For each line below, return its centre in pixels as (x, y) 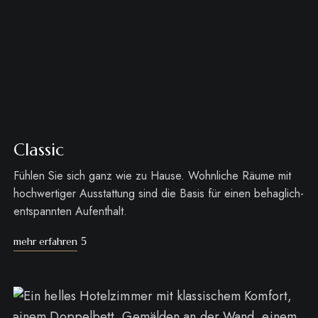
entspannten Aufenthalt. (70, 211)
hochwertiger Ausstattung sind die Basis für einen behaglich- (158, 193)
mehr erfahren (45, 241)
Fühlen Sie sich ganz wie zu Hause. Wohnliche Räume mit (152, 175)
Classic (38, 149)
